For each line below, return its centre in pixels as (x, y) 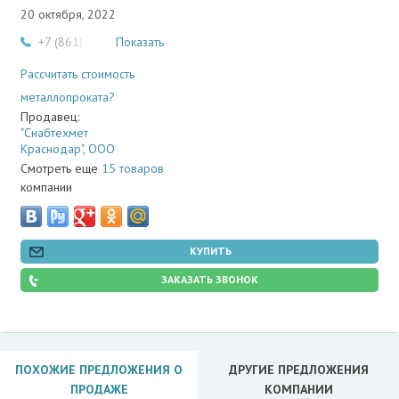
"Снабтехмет (54, 133)
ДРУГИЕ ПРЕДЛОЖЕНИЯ (298, 370)
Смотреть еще (61, 168)
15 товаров (133, 168)
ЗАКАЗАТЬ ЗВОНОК (209, 279)
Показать (140, 42)
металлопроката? (68, 97)
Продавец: (50, 117)
